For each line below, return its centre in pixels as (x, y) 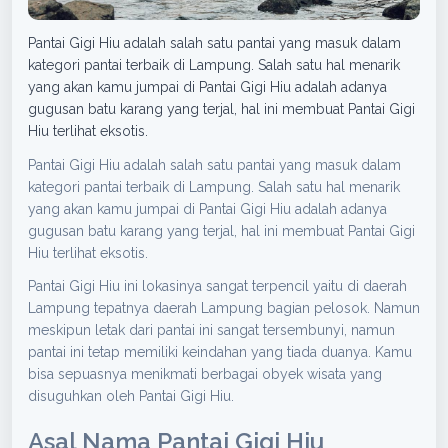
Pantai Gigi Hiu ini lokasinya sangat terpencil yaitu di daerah (217, 286)
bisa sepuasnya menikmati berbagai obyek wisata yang (205, 374)
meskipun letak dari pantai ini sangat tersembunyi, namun (211, 330)
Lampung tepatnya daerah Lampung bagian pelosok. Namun (224, 308)
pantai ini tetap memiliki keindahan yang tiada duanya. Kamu (220, 352)
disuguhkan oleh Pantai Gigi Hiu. (131, 396)
